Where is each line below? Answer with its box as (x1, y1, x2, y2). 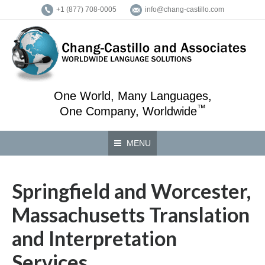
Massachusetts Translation (12, 202, 250, 227)
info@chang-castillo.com (144, 5, 224, 14)
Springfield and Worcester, (12, 179, 251, 203)
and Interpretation (12, 226, 177, 250)
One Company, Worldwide (59, 105, 197, 118)
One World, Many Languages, (53, 89, 212, 102)
